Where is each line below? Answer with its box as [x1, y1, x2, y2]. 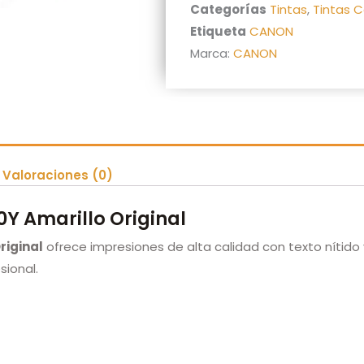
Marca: [190, 45, 233, 63]
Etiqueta [190, 23, 246, 41]
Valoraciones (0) [2, 167, 113, 184]
